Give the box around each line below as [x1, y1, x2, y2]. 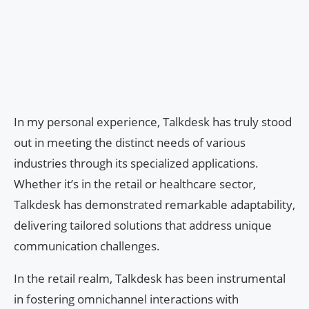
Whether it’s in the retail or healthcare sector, [14, 176, 256, 192]
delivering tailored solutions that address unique [14, 217, 272, 234]
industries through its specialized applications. [14, 155, 259, 172]
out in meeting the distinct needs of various [14, 134, 246, 151]
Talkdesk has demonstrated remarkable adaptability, [14, 197, 295, 213]
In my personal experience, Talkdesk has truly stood [14, 114, 292, 130]
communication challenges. [14, 238, 160, 255]
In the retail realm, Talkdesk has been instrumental [14, 270, 286, 287]
